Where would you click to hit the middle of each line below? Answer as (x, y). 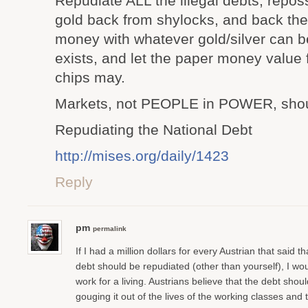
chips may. (90, 77)
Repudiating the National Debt (154, 130)
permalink (110, 229)
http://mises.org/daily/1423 (142, 156)
